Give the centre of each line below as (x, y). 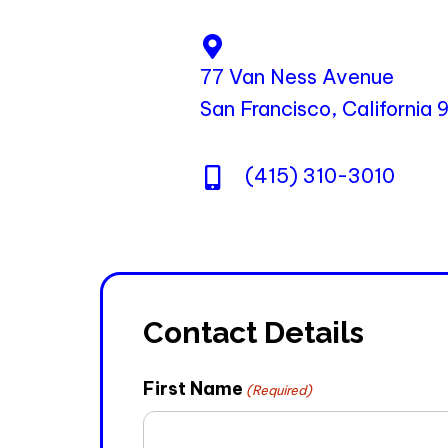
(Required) (279, 390)
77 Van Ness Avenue (297, 77)
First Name (193, 389)
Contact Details (253, 333)
